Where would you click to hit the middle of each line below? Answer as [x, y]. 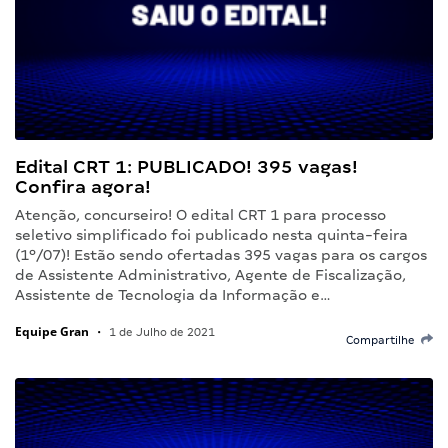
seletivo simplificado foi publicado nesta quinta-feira [211, 234]
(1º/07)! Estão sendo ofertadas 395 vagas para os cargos [221, 254]
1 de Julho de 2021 [160, 331]
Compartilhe [383, 339]
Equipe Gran [52, 331]
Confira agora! [83, 186]
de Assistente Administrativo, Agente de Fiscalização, [210, 274]
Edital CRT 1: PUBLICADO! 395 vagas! [186, 166]
